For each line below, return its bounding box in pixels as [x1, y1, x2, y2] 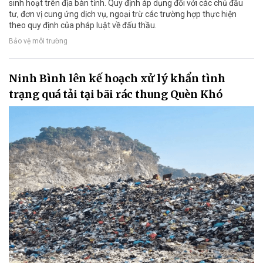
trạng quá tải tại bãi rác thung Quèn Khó [9, 87, 222, 101]
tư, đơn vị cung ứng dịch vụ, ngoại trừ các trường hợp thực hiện [9, 9, 237, 19]
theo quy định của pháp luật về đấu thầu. [9, 20, 157, 30]
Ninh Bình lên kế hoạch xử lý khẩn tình [9, 71, 225, 85]
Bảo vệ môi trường [9, 37, 68, 46]
